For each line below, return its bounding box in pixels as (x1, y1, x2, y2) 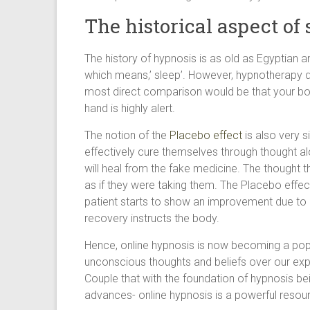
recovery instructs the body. (84, 212, 219, 225)
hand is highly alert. (84, 102, 175, 115)
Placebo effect (170, 129, 242, 142)
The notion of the (84, 129, 170, 142)
